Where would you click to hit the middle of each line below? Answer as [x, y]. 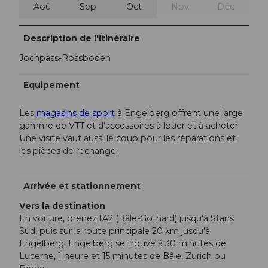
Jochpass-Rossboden [65, 58]
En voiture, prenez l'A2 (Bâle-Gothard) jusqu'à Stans [127, 218]
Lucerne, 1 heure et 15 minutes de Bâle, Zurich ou [122, 256]
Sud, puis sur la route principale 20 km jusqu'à [115, 231]
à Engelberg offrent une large [179, 113]
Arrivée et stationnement [82, 186]
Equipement [52, 85]
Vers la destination [62, 205]
